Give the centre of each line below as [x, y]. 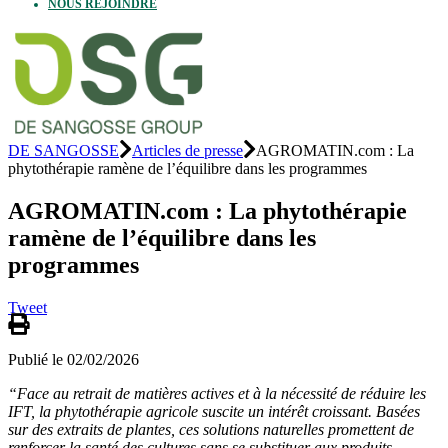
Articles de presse [187, 150]
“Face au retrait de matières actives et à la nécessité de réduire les [217, 393]
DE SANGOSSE [63, 150]
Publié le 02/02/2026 [73, 359]
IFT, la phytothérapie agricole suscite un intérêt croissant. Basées [214, 411]
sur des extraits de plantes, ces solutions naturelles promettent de [211, 429]
